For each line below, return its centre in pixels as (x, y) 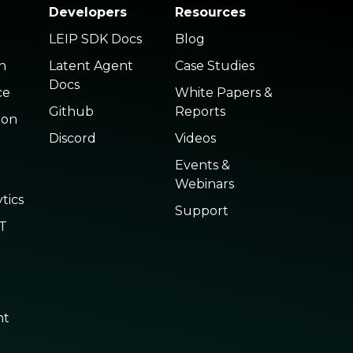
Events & (202, 165)
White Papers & (223, 93)
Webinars (204, 184)
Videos (195, 138)
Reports (200, 111)
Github (72, 111)
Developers (88, 12)
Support (201, 211)
